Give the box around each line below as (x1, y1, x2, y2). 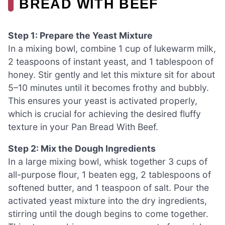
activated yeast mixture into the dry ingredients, (8, 195, 207, 206)
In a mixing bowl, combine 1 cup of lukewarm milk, (8, 43, 216, 54)
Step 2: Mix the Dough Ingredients (8, 143, 156, 154)
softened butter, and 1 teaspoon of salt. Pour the (8, 182, 209, 193)
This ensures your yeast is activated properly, (8, 95, 197, 106)
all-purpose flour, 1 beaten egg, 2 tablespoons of (8, 169, 211, 180)
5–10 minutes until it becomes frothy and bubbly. (8, 82, 209, 93)
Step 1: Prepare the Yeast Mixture (8, 30, 153, 41)
